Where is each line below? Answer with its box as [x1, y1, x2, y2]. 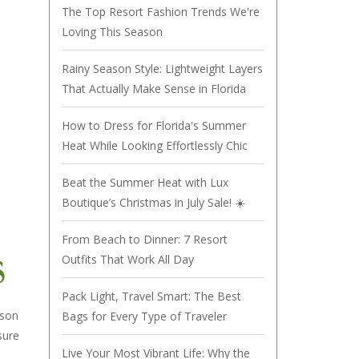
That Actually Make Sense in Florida [62, 81, 246, 96]
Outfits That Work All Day [62, 252, 194, 267]
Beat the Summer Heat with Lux [62, 175, 228, 190]
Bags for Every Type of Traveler [62, 309, 227, 324]
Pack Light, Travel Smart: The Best [62, 288, 241, 304]
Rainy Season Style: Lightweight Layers [62, 61, 263, 76]
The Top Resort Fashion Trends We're [62, 4, 260, 19]
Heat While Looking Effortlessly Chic [62, 138, 248, 153]
